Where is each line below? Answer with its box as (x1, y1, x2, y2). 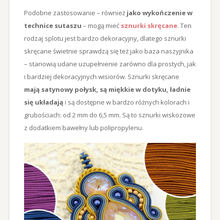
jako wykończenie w (125, 8, 192, 17)
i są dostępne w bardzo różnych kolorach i (63, 97, 190, 107)
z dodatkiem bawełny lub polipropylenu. (24, 123, 143, 132)
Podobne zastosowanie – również (24, 8, 125, 17)
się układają (24, 97, 63, 107)
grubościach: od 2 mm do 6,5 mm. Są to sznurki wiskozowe (24, 110, 195, 119)
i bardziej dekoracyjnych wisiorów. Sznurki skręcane (24, 72, 179, 81)
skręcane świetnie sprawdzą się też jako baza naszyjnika (24, 46, 193, 55)
